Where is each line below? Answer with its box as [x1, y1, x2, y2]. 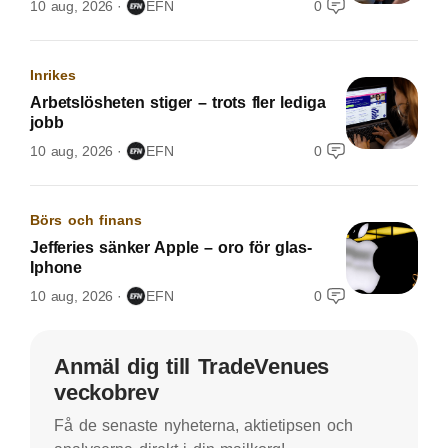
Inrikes [30, 66, 76, 83]
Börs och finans [30, 211, 143, 228]
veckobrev [54, 379, 160, 405]
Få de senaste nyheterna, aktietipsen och [54, 416, 353, 434]
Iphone [30, 258, 83, 276]
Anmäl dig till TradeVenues [54, 353, 330, 379]
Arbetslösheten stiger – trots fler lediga [30, 93, 326, 111]
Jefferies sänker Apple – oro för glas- [30, 238, 312, 256]
